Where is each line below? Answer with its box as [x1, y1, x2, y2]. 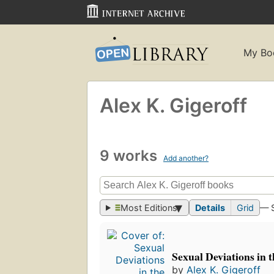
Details [195, 202, 226, 213]
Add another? [163, 153, 209, 163]
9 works [100, 146, 161, 165]
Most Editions [120, 202, 178, 213]
